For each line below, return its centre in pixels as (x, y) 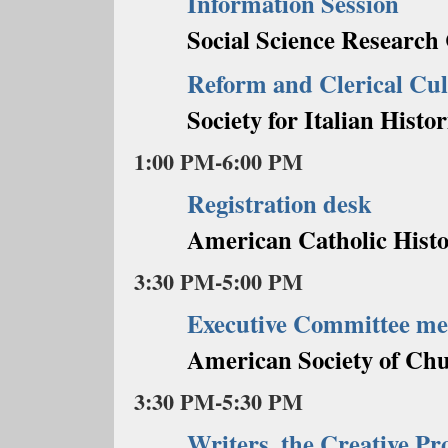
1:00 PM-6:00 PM (218, 161)
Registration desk (279, 203)
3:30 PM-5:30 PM (218, 401)
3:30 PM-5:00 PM (218, 281)
